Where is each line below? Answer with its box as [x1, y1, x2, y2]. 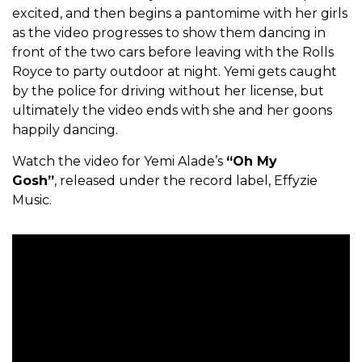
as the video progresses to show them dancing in [12, 25, 326, 41]
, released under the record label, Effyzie [54, 173, 318, 189]
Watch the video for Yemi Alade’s [12, 154, 226, 170]
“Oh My [226, 154, 277, 170]
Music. [12, 192, 52, 208]
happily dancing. [12, 122, 118, 138]
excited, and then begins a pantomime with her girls [12, 6, 347, 22]
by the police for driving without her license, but [12, 83, 324, 99]
